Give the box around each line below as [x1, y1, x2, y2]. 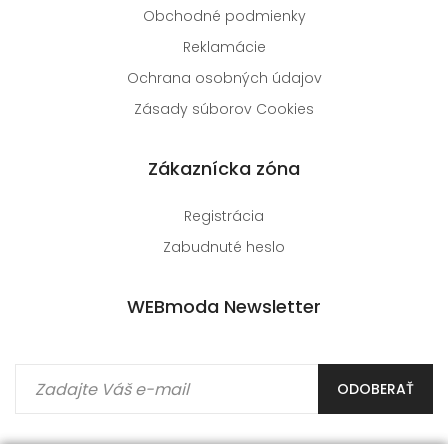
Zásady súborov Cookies [134, 99, 314, 120]
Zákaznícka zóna [148, 156, 300, 182]
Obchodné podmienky [142, 6, 306, 27]
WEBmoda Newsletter [127, 294, 321, 320]
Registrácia [184, 206, 264, 227]
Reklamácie [182, 37, 266, 58]
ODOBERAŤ [337, 379, 414, 400]
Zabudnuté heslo [163, 237, 285, 258]
